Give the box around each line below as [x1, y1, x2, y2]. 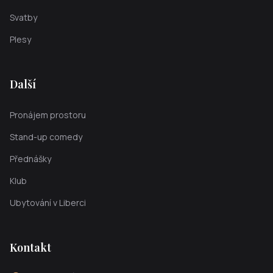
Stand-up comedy [10, 131, 82, 143]
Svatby [10, 12, 37, 23]
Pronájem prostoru [10, 109, 86, 121]
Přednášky [10, 153, 51, 165]
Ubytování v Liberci [10, 197, 86, 208]
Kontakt [10, 240, 51, 255]
